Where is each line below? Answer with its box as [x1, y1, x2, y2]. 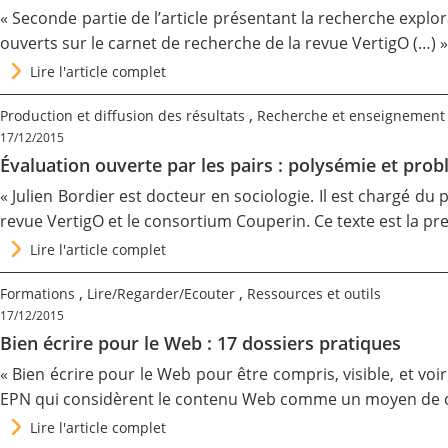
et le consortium [104, 210, 236, 232]
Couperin [236, 210, 306, 232]
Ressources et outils [247, 284, 381, 303]
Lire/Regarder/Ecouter [87, 284, 235, 303]
